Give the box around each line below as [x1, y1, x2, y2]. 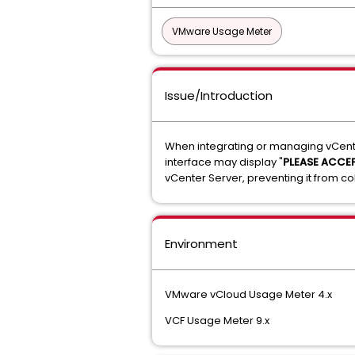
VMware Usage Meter [172, 25, 272, 38]
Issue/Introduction [165, 87, 273, 104]
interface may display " [165, 155, 283, 170]
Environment [165, 235, 238, 252]
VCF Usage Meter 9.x [165, 313, 269, 328]
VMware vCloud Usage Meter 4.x [165, 287, 332, 302]
